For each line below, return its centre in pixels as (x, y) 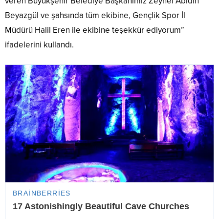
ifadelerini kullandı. (39, 44)
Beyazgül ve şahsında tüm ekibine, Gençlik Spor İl (95, 15)
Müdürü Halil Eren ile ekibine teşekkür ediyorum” (95, 30)
